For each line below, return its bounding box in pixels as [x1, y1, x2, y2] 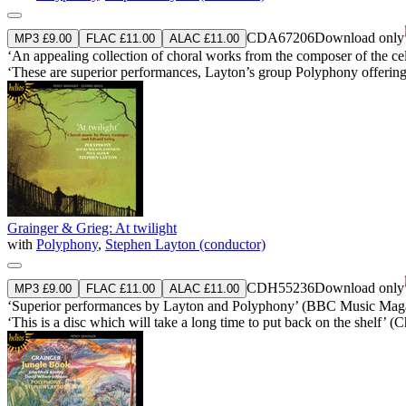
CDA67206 [246, 29, 314, 45]
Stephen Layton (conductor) [105, 236, 266, 252]
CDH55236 [246, 279, 314, 295]
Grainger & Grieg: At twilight [7, 219, 177, 236]
